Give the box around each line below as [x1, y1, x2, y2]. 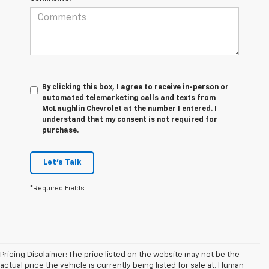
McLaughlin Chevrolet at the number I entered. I [42, 105, 217, 113]
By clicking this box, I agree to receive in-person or [42, 83, 229, 91]
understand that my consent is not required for [42, 116, 217, 124]
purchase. [42, 127, 79, 134]
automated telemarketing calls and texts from [42, 94, 216, 102]
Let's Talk [43, 158, 81, 166]
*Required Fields [30, 184, 85, 192]
